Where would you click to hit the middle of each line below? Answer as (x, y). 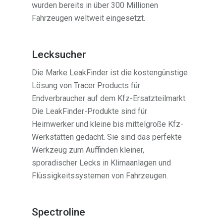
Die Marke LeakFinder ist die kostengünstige (110, 73)
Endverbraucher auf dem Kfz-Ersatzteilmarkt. (110, 99)
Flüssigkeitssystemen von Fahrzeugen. (100, 176)
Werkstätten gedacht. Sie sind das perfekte (107, 137)
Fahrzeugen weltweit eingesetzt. (89, 18)
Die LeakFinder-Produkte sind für (90, 111)
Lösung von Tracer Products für (86, 86)
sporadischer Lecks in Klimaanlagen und (102, 163)
